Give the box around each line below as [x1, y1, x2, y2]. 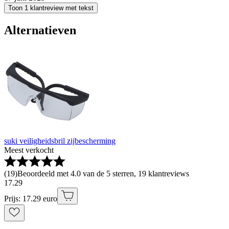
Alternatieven [4, 24, 76, 37]
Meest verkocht [4, 146, 54, 155]
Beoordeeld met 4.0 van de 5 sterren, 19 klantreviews [17, 169, 189, 178]
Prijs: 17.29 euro [4, 194, 57, 203]
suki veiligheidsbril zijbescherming [4, 136, 116, 146]
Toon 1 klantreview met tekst [8, 4, 94, 12]
